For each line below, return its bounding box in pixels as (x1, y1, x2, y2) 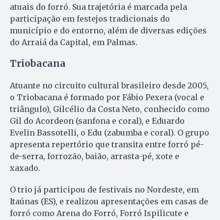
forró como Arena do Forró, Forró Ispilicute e (10, 208, 189, 218)
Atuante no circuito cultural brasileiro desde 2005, (10, 80, 209, 90)
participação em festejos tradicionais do (10, 13, 170, 24)
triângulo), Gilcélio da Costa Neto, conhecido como (10, 104, 210, 114)
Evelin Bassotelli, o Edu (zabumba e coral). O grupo (10, 127, 209, 137)
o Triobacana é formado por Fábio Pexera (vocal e (10, 92, 204, 102)
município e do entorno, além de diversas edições (10, 25, 207, 35)
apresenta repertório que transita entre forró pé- (10, 139, 204, 149)
